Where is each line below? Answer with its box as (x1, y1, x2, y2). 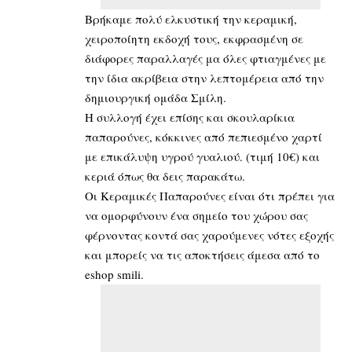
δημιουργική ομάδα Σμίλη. (85, 89, 226, 105)
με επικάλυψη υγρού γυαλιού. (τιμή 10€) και (85, 148, 320, 164)
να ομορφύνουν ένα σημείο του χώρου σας (85, 207, 308, 223)
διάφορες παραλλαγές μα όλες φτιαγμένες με (85, 49, 326, 66)
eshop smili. (85, 266, 144, 282)
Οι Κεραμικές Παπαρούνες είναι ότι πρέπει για (85, 187, 335, 203)
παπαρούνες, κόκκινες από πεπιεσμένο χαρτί (85, 128, 322, 145)
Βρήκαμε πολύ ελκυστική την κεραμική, (85, 10, 297, 27)
